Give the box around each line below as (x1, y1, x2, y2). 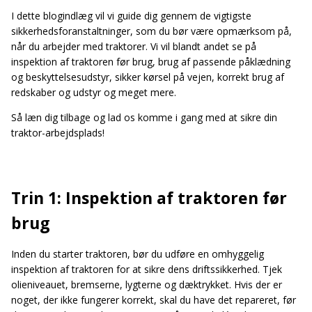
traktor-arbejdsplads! (11, 125, 104, 139)
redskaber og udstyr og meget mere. (11, 85, 179, 99)
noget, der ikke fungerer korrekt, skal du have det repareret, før (11, 292, 296, 306)
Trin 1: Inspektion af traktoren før (11, 186, 287, 209)
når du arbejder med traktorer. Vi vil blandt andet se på (11, 39, 256, 53)
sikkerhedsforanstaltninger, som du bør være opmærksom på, (11, 24, 292, 38)
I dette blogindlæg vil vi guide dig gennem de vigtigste (11, 8, 251, 22)
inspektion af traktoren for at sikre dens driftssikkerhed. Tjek (11, 262, 282, 276)
